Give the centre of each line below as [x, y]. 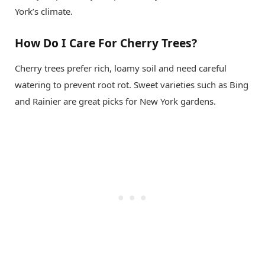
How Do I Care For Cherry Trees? [106, 43]
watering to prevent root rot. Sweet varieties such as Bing [132, 85]
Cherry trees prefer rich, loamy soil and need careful [121, 68]
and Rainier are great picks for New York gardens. [115, 101]
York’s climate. [44, 11]
